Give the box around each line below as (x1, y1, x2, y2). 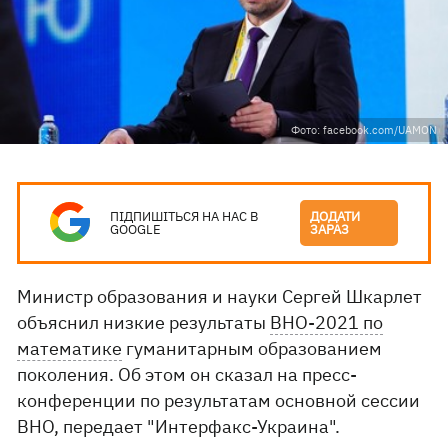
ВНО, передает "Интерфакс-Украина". (17, 415, 341, 438)
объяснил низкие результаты (17, 311, 271, 334)
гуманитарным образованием (122, 337, 383, 360)
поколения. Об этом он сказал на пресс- (17, 363, 358, 386)
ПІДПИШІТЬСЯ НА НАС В (110, 208, 259, 225)
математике (17, 337, 123, 360)
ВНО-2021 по (270, 311, 384, 334)
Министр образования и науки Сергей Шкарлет (17, 285, 423, 308)
